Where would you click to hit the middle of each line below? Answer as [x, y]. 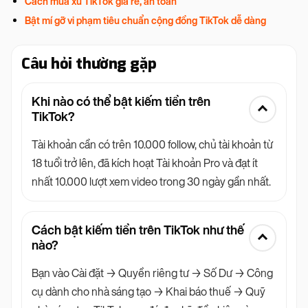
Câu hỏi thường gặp [89, 64]
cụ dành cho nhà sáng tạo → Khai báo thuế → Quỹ [148, 292]
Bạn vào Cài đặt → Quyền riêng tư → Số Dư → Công [152, 274]
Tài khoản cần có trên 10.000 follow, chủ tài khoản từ [152, 145]
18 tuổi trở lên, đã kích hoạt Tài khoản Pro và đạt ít [145, 164]
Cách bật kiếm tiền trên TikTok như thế [138, 231]
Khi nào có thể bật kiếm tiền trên [121, 102]
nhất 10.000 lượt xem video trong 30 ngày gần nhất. [151, 182]
